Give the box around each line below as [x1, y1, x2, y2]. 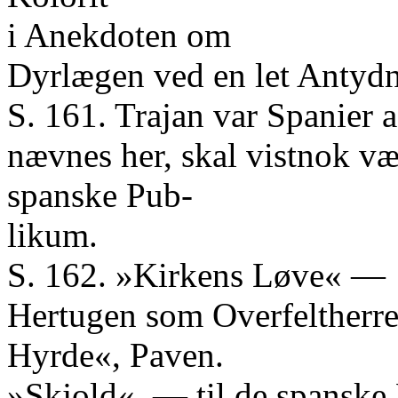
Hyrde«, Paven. [7, 336, 224, 374]
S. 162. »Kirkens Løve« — [7, 256, 386, 294]
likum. [7, 216, 98, 254]
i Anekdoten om [7, 16, 231, 54]
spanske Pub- [7, 176, 193, 214]
